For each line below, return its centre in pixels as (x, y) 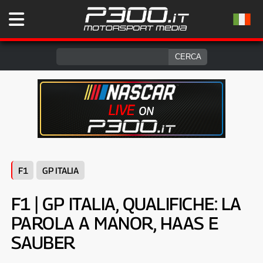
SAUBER (43, 242)
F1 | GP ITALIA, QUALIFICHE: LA (126, 204)
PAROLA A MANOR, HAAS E (114, 223)
